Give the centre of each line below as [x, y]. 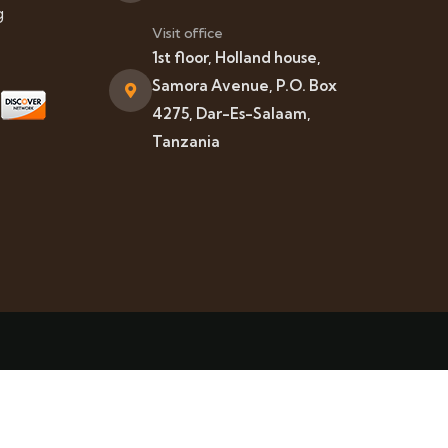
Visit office [187, 33]
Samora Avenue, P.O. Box [244, 86]
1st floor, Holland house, [236, 58]
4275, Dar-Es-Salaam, [231, 114]
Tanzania [186, 142]
